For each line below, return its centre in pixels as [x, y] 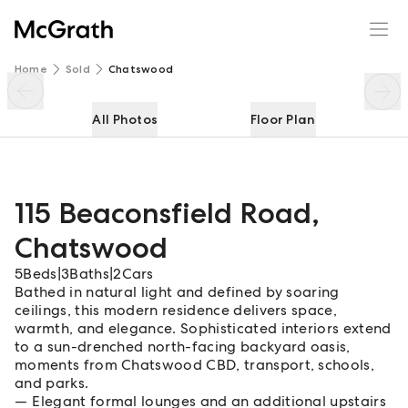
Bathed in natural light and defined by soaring [177, 292]
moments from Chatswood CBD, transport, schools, [195, 365]
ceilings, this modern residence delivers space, [176, 310]
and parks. [52, 383]
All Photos [125, 119]
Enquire [329, 17]
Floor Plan [283, 119]
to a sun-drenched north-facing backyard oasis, [183, 347]
